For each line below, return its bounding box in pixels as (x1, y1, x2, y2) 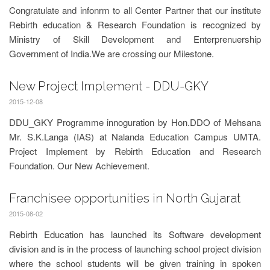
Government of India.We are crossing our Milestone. (9, 47, 214, 60)
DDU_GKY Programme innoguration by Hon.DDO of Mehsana (9, 116, 261, 128)
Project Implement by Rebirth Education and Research (9, 145, 261, 157)
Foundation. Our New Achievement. (9, 159, 149, 172)
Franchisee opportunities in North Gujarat (9, 191, 240, 206)
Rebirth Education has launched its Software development (9, 228, 261, 240)
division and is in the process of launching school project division (9, 242, 261, 255)
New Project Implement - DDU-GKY (9, 79, 209, 93)
